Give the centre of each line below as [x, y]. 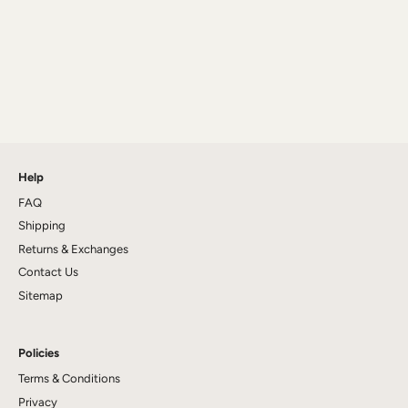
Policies [39, 353]
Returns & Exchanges [73, 249]
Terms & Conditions [69, 378]
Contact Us [48, 272]
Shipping [42, 225]
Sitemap [41, 295]
